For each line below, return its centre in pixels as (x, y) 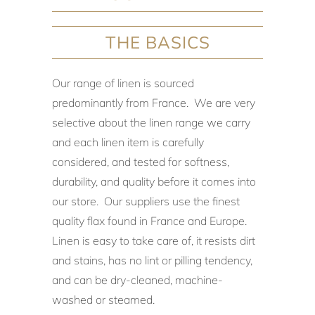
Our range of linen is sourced (123, 83)
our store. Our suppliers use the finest (146, 201)
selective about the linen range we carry (151, 122)
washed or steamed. (106, 299)
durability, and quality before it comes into (154, 181)
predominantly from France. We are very (154, 102)
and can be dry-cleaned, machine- (137, 279)
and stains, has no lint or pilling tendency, (152, 260)
